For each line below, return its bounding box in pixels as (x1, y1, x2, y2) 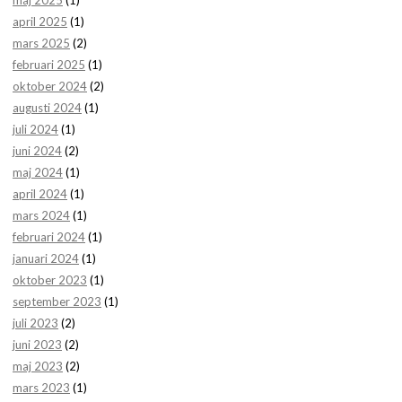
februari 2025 (13, 57, 85, 72)
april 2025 (13, 13, 67, 29)
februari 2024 (13, 229, 85, 244)
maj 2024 (13, 164, 63, 179)
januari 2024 (13, 250, 79, 266)
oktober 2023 (13, 272, 87, 287)
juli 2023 (13, 315, 58, 330)
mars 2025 (13, 35, 70, 50)
